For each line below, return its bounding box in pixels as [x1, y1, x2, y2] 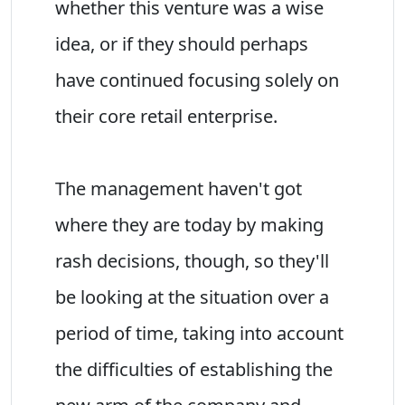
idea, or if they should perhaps [55, 31, 308, 56]
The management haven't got [55, 175, 302, 201]
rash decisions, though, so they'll [55, 248, 329, 273]
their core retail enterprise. [55, 103, 278, 128]
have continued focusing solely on [55, 67, 339, 92]
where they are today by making [55, 212, 324, 237]
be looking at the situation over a [55, 284, 329, 309]
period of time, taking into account [55, 320, 344, 345]
